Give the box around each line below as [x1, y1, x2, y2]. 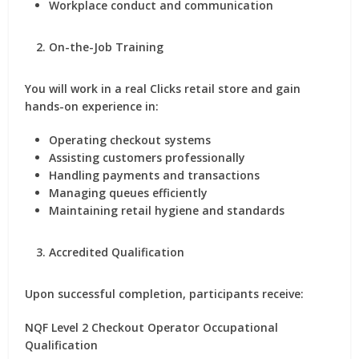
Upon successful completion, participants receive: [25, 286, 305, 301]
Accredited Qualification [49, 244, 185, 260]
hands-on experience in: [25, 99, 159, 114]
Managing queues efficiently [49, 185, 208, 200]
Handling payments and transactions [49, 167, 260, 183]
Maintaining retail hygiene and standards [49, 203, 285, 218]
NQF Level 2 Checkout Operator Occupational [25, 320, 279, 335]
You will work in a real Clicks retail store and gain [25, 81, 301, 96]
